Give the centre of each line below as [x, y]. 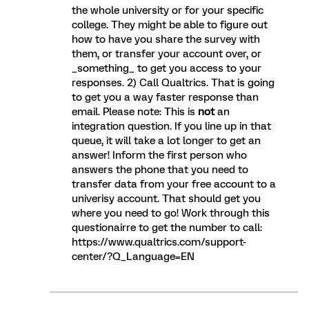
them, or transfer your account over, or [167, 54]
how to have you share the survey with [166, 39]
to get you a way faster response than [165, 97]
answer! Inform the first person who [159, 155]
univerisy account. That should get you [166, 199]
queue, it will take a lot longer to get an [166, 141]
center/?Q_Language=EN [133, 257]
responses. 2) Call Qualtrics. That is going [173, 83]
